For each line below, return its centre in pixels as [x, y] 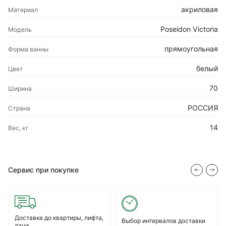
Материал [23, 10]
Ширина [20, 88]
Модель [20, 29]
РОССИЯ [203, 107]
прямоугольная [191, 48]
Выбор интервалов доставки [163, 220]
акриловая [200, 9]
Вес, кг [18, 128]
